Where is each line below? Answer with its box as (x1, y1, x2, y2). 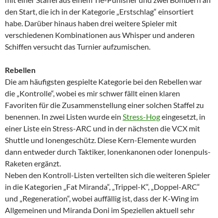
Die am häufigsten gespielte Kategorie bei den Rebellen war (5, 76, 202, 86)
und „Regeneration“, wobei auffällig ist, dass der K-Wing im (5, 193, 199, 203)
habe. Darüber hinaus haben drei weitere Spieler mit (5, 18, 177, 28)
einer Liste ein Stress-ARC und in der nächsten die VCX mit (5, 123, 200, 133)
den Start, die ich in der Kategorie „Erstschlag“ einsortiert (5, 6, 194, 16)
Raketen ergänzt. (5, 158, 61, 168)
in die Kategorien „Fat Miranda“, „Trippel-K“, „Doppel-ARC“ (5, 182, 200, 191)
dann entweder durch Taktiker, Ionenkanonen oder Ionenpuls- (5, 146, 211, 156)
